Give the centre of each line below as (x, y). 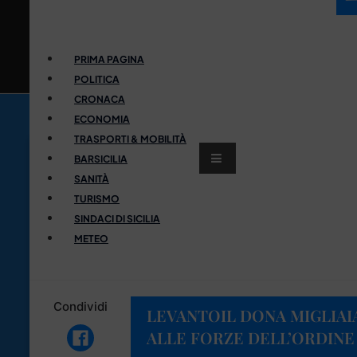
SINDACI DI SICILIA (117, 218)
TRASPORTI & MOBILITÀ (130, 139)
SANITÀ (92, 178)
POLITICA (97, 79)
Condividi (80, 306)
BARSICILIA (101, 159)
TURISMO (97, 198)
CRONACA (100, 99)
